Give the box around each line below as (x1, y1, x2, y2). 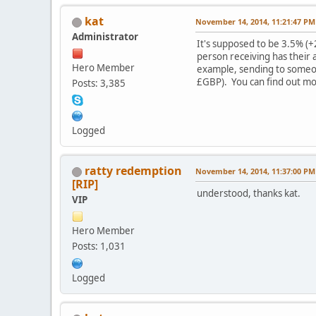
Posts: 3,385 (72, 77, 126, 90)
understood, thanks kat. (197, 187, 300, 200)
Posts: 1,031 (72, 240, 126, 253)
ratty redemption (85, 163, 182, 179)
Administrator (72, 30, 138, 44)
